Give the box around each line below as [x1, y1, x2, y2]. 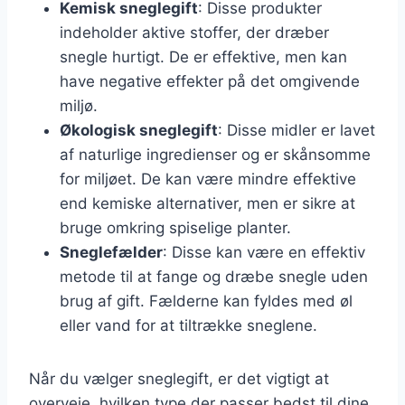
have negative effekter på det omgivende [60, 71, 360, 90]
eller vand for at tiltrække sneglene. [60, 316, 317, 334]
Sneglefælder [60, 242, 163, 261]
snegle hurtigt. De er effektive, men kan [60, 47, 347, 66]
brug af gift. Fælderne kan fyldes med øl [60, 291, 353, 310]
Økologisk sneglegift [60, 120, 218, 139]
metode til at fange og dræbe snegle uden [60, 267, 368, 286]
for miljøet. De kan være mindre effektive [60, 169, 356, 188]
